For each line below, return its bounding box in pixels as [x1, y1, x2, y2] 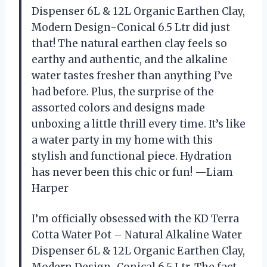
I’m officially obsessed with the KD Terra [32, 212, 239, 226]
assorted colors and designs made [32, 101, 205, 115]
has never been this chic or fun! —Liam [32, 166, 233, 179]
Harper [32, 182, 69, 195]
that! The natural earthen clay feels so [32, 37, 227, 51]
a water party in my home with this [32, 133, 213, 147]
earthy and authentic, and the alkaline [32, 53, 228, 67]
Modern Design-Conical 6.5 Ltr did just [32, 21, 230, 35]
